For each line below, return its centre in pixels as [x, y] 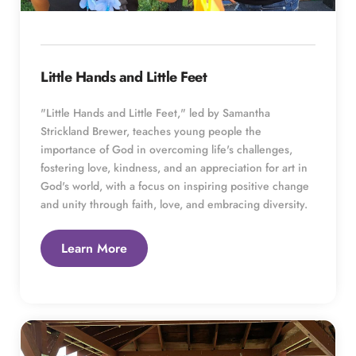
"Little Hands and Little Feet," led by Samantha [155, 112]
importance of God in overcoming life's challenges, [166, 149]
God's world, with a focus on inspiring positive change [175, 186]
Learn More [94, 248]
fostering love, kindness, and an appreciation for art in [174, 167]
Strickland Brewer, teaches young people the [151, 131]
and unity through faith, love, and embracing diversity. [174, 204]
